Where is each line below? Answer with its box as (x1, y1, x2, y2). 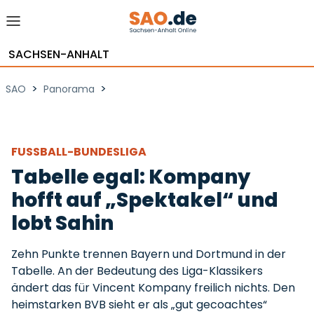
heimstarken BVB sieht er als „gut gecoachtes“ (11, 296, 267, 313)
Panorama (43, 82, 95, 96)
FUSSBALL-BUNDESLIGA (11, 144, 146, 160)
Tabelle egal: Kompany (11, 163, 250, 191)
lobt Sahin (11, 210, 114, 237)
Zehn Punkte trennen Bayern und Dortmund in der (11, 246, 286, 262)
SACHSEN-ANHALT (8, 46, 109, 62)
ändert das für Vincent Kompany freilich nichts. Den (11, 280, 295, 296)
